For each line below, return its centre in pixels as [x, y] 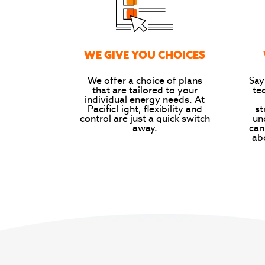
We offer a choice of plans [145, 81]
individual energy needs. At [145, 100]
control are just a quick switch [145, 119]
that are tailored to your [145, 91]
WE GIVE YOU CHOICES [145, 55]
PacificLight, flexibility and [145, 110]
